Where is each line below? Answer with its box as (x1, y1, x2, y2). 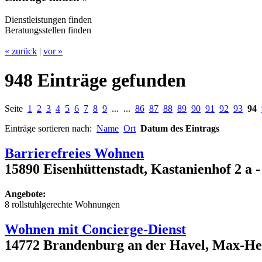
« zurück (5, 46, 37, 57)
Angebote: (5, 189, 46, 199)
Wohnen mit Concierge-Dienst (5, 222, 186, 237)
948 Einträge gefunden (5, 69, 186, 91)
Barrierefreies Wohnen (5, 146, 144, 161)
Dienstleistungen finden (5, 15, 92, 25)
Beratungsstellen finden (5, 25, 91, 36)
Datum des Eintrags (140, 123, 219, 134)
